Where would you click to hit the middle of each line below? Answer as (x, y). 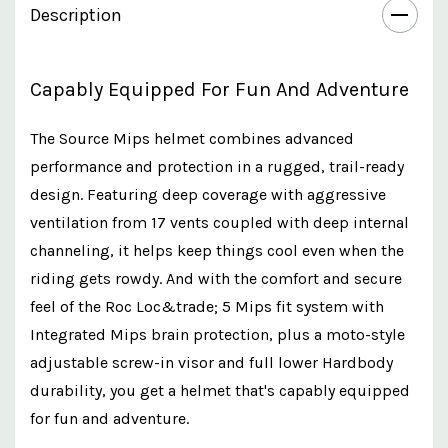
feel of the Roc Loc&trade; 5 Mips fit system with (207, 306)
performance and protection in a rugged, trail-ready (217, 166)
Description (76, 14)
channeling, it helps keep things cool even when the (217, 250)
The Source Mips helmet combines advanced (192, 138)
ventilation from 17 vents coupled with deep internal (219, 222)
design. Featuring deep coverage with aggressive (208, 194)
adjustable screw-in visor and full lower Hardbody (211, 362)
